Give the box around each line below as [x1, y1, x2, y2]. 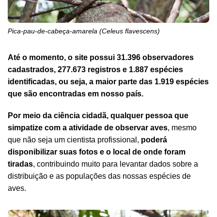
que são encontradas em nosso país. [8, 89, 143, 98]
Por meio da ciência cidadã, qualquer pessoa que [8, 111, 188, 120]
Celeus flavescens [102, 27, 157, 35]
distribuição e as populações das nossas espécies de [8, 171, 191, 180]
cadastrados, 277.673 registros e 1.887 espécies [8, 65, 183, 74]
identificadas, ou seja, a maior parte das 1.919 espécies [8, 77, 209, 86]
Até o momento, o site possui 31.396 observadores [8, 53, 194, 62]
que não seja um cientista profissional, [8, 135, 141, 144]
